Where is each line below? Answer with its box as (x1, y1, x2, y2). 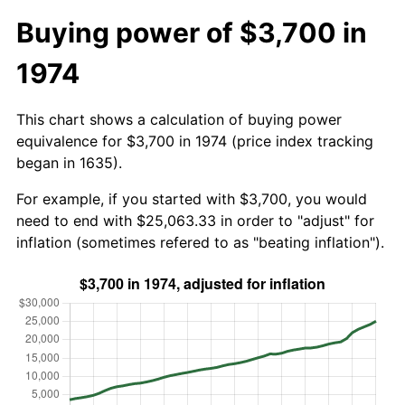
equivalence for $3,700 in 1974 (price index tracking (16, 131, 373, 150)
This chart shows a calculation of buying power (16, 109, 342, 128)
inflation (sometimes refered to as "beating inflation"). (16, 232, 384, 251)
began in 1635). (16, 153, 122, 172)
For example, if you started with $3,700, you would (16, 189, 367, 208)
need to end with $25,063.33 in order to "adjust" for (16, 211, 374, 230)
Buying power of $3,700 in (16, 15, 367, 49)
